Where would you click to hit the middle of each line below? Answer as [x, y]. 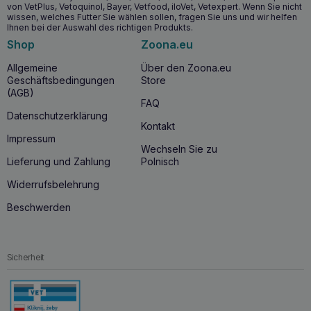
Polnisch [160, 162]
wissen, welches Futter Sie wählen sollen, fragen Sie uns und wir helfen [152, 17]
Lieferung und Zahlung [59, 162]
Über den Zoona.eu [186, 68]
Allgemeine [32, 68]
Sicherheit [26, 258]
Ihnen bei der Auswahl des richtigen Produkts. [100, 27]
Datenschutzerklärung [57, 116]
